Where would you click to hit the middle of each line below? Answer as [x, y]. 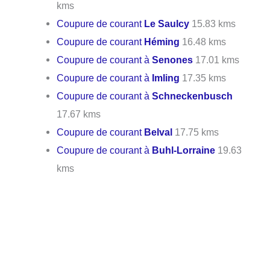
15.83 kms [213, 24]
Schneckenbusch [193, 96]
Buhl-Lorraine [184, 150]
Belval [159, 132]
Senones [173, 60]
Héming [162, 42]
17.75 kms [196, 132]
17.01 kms [216, 60]
